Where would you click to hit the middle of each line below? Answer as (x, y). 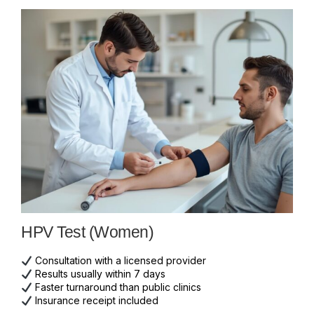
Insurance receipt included (95, 301)
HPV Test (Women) (87, 232)
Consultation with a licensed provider (119, 261)
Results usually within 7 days (98, 274)
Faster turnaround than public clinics (116, 287)
